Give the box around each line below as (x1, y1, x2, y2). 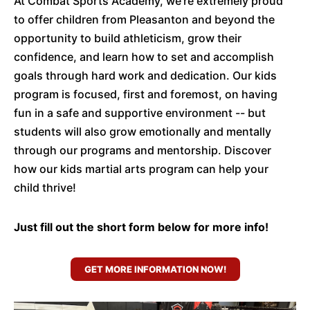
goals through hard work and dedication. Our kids (14, 69, 277, 82)
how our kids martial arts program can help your (14, 162, 268, 176)
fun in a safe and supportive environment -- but (14, 106, 266, 120)
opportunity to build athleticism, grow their (14, 31, 241, 45)
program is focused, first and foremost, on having (14, 87, 277, 101)
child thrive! (14, 181, 76, 194)
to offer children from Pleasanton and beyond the (14, 12, 275, 26)
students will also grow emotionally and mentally (14, 125, 271, 138)
